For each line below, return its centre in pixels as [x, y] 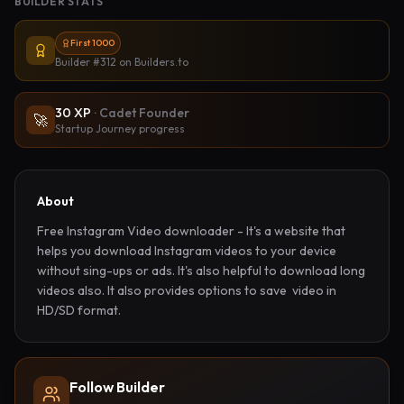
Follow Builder [117, 387]
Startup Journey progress [120, 129]
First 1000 [92, 43]
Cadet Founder [144, 113]
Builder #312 [86, 62]
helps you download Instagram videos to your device [187, 251]
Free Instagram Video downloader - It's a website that [191, 231]
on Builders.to [152, 62]
